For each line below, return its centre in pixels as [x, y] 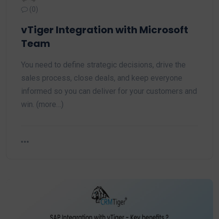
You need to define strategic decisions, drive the [103, 65]
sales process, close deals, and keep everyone [102, 78]
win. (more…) [42, 104]
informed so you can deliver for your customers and [109, 91]
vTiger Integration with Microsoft [105, 30]
